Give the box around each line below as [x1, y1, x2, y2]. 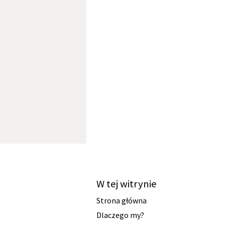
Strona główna [96, 195, 147, 205]
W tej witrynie [96, 177, 157, 190]
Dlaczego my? [96, 209, 144, 220]
